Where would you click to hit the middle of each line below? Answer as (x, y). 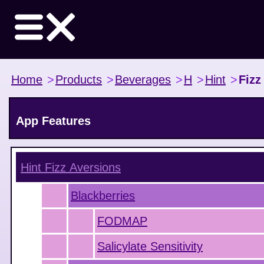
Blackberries (103, 196)
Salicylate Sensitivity (150, 246)
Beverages (143, 80)
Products (79, 80)
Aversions (93, 167)
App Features (53, 121)
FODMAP (122, 221)
